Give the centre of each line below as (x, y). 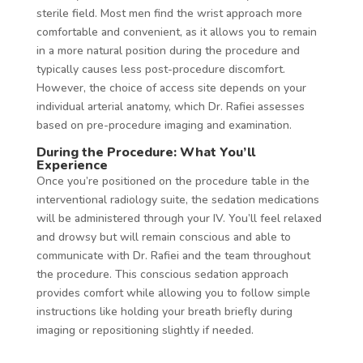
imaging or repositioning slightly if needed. (145, 330)
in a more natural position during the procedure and (168, 50)
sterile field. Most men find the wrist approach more (169, 13)
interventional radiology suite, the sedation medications (177, 199)
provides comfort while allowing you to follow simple (173, 293)
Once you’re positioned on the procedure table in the (173, 181)
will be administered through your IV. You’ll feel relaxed (179, 218)
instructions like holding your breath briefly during (164, 311)
